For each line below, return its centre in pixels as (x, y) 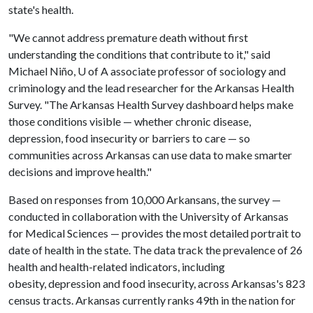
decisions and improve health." (81, 172)
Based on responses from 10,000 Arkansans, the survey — (145, 199)
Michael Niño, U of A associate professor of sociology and (147, 71)
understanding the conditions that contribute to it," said (139, 54)
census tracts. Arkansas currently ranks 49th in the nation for (152, 300)
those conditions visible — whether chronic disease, (130, 121)
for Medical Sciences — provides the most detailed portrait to (155, 233)
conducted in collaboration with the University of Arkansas (148, 216)
